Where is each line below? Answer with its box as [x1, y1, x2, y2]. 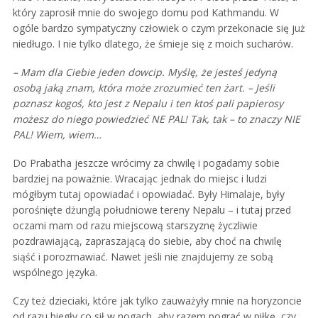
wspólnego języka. [13, 265, 97, 279]
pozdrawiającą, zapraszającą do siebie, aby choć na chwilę [13, 234, 282, 248]
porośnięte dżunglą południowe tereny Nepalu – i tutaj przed [13, 203, 291, 216]
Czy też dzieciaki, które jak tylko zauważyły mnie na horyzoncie [13, 294, 302, 307]
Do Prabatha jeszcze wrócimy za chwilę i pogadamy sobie [13, 156, 280, 170]
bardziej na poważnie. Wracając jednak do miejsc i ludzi [13, 172, 267, 185]
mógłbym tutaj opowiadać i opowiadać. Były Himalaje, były [13, 187, 285, 201]
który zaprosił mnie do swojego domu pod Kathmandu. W [13, 6, 279, 19]
